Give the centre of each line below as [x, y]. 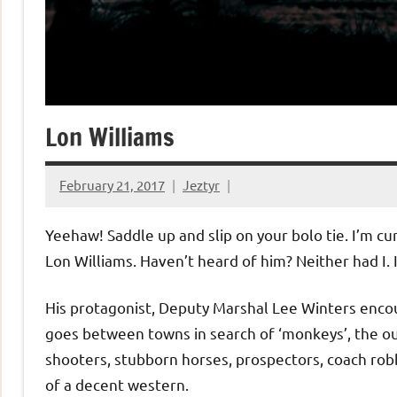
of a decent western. [117, 385]
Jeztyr [201, 185]
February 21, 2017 [112, 185]
